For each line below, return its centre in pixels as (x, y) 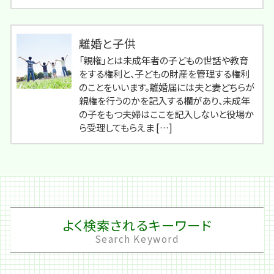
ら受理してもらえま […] (126, 128)
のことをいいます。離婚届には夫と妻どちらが (167, 87)
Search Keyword (137, 239)
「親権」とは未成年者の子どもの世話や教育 (164, 60)
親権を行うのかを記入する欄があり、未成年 (165, 101)
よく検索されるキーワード (137, 225)
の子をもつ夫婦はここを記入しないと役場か (166, 114)
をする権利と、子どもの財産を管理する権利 (164, 74)
